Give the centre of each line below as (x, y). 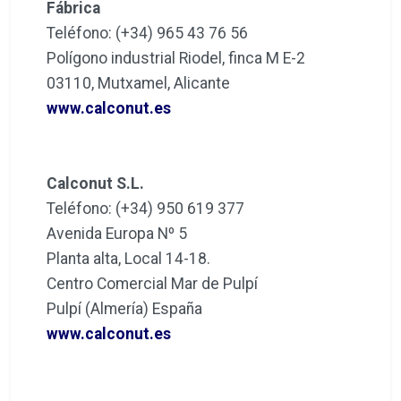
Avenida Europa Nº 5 (117, 233)
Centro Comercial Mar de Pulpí (152, 283)
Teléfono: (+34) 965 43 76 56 (147, 33)
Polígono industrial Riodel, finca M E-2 (176, 58)
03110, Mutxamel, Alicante (138, 83)
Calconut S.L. (95, 183)
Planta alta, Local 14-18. (130, 258)
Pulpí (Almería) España (124, 308)
